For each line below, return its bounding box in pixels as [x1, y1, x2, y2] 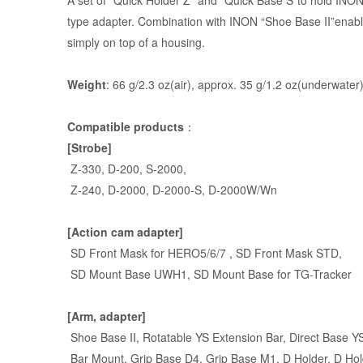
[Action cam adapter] [66, 224, 183, 241]
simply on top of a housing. [66, 34, 205, 51]
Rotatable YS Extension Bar [142, 329, 283, 346]
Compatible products [66, 118, 184, 135]
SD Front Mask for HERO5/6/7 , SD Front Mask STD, [66, 245, 348, 262]
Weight [66, 76, 106, 93]
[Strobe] [66, 139, 112, 156]
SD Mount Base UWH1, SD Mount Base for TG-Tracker [66, 266, 352, 283]
